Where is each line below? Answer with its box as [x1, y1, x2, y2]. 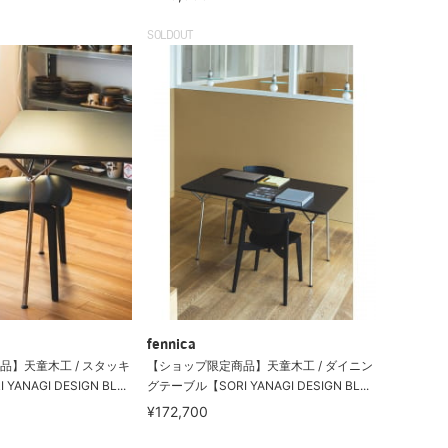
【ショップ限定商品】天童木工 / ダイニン [147, 357, 374, 373]
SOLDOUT [147, 30, 193, 42]
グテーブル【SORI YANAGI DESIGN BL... [147, 377, 370, 393]
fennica [147, 337, 197, 353]
